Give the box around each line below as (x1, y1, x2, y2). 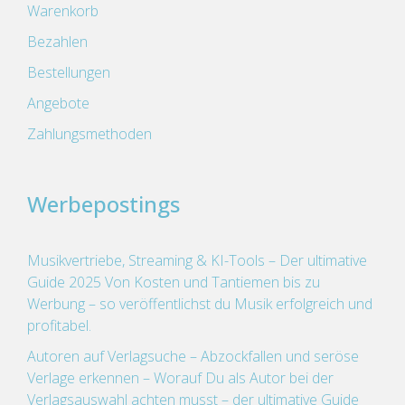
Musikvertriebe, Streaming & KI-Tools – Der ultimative (27, 250, 367, 270)
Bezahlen (27, 32, 88, 52)
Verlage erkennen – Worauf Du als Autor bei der (27, 368, 334, 388)
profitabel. (27, 316, 91, 335)
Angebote (27, 93, 89, 113)
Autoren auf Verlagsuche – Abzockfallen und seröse (27, 346, 359, 366)
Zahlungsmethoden (27, 124, 152, 144)
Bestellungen (27, 62, 110, 82)
